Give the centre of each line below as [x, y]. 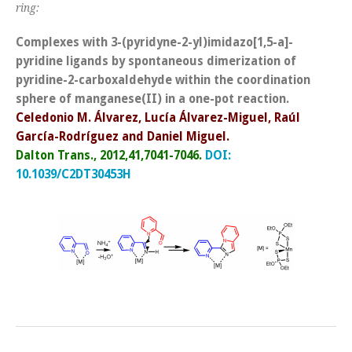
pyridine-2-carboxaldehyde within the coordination [163, 80]
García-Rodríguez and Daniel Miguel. [123, 136]
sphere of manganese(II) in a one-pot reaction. [152, 99]
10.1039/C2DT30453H [73, 174]
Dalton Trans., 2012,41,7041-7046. [109, 155]
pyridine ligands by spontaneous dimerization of [156, 61]
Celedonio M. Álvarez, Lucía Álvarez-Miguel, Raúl [158, 117]
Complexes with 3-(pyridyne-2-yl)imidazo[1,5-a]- [154, 42]
